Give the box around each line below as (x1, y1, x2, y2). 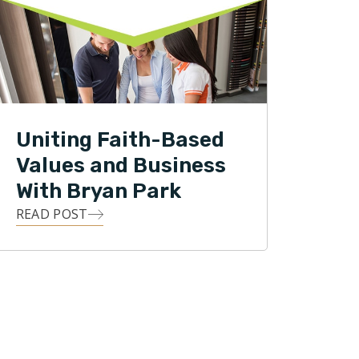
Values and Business (15, 153, 226, 179)
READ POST (15, 205, 88, 224)
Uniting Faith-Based (15, 127, 224, 153)
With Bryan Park (15, 179, 181, 204)
